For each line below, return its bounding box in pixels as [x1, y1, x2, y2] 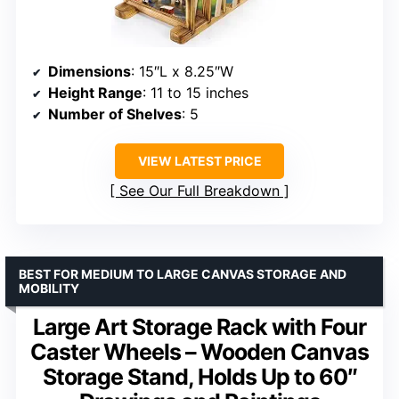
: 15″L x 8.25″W [131, 62, 233, 81]
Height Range [48, 84, 142, 102]
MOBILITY [19, 281, 79, 297]
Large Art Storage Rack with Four [33, 313, 366, 341]
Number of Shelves [48, 105, 182, 124]
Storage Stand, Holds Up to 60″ [42, 363, 357, 391]
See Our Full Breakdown [119, 182, 280, 200]
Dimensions [48, 62, 131, 81]
